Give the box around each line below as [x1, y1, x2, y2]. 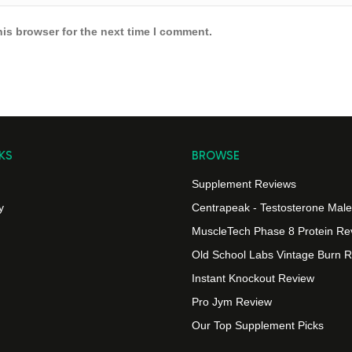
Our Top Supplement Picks [192, 319, 324, 332]
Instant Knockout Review [192, 272, 314, 284]
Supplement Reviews [192, 178, 296, 190]
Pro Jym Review [192, 295, 272, 308]
